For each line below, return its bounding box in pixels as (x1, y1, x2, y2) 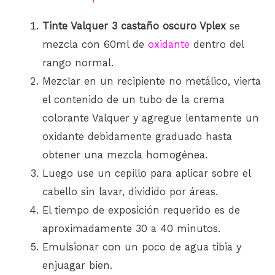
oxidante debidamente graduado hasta (42, 130, 233, 142)
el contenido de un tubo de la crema (42, 93, 225, 106)
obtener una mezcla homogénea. (42, 149, 208, 161)
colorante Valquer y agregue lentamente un (42, 112, 260, 124)
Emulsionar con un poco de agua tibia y (42, 241, 242, 253)
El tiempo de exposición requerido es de (42, 204, 241, 216)
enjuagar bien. (42, 259, 113, 271)
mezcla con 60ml (42, 38, 133, 50)
